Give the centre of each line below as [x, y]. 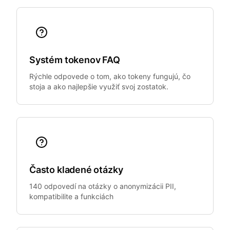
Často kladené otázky [76, 170]
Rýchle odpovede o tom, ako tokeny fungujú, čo [110, 76]
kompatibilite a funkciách [71, 196]
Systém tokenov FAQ [75, 60]
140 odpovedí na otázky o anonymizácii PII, [103, 186]
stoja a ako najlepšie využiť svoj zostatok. [99, 87]
